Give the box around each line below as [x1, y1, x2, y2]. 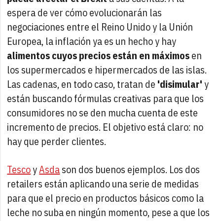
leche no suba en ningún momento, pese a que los [7, 205, 210, 219]
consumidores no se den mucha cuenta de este [7, 106, 198, 119]
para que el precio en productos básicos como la [7, 191, 204, 205]
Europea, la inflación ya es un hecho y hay [7, 34, 177, 48]
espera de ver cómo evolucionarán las [7, 5, 162, 19]
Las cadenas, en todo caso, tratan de [7, 77, 158, 91]
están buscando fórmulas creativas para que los [7, 91, 204, 105]
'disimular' [157, 77, 203, 91]
